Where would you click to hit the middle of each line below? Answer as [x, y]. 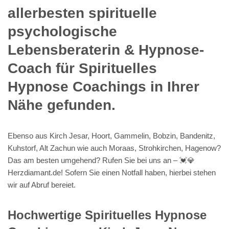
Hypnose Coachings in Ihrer [104, 86]
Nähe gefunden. [62, 105]
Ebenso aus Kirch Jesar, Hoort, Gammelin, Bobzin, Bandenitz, [111, 135]
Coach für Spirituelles [82, 68]
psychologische [62, 31]
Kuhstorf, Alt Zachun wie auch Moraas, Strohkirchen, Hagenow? [114, 148]
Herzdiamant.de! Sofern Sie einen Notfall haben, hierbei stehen [112, 172]
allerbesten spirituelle [82, 13]
